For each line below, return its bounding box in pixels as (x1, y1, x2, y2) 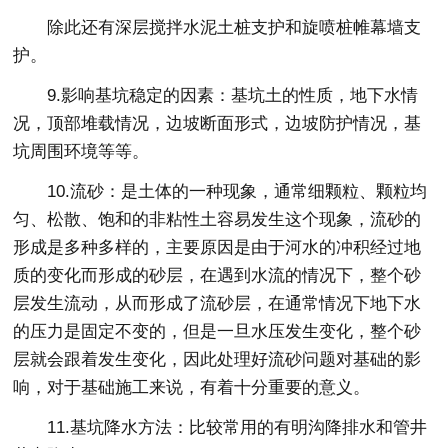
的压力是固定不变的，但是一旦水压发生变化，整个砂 (13, 322, 422, 342)
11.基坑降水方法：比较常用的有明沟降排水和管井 (47, 418, 428, 438)
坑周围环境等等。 (13, 142, 150, 162)
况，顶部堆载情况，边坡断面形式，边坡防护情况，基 (13, 114, 422, 134)
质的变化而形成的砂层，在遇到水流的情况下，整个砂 (13, 266, 422, 286)
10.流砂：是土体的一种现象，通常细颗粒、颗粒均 (47, 182, 428, 202)
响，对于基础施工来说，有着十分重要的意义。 (13, 378, 371, 398)
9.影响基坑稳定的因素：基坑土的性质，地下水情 (47, 86, 419, 106)
